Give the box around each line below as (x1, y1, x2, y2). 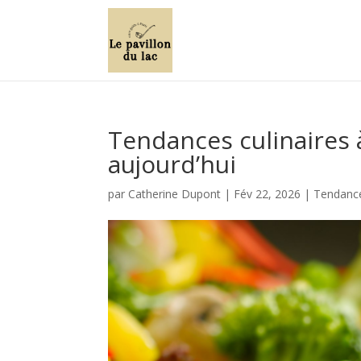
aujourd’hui (108, 147, 237, 180)
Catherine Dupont (128, 186, 222, 201)
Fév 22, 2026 (234, 186, 301, 201)
